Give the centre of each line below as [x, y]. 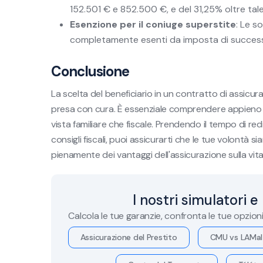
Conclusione [90, 71]
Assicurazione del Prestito [129, 237]
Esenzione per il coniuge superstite [153, 24]
